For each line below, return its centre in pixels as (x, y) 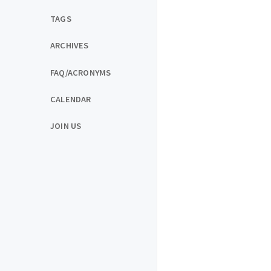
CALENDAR (71, 99)
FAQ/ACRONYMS (81, 72)
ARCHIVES (70, 46)
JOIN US (66, 126)
